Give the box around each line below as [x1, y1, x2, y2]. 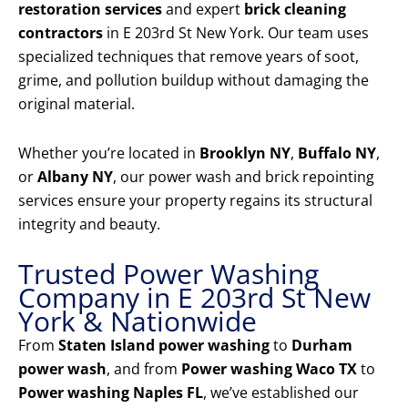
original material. [18, 94, 135, 115]
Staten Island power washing [58, 335, 270, 356]
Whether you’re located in [18, 143, 199, 164]
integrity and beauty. [18, 214, 160, 235]
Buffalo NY [298, 143, 376, 164]
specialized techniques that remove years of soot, [18, 46, 359, 67]
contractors [18, 23, 103, 44]
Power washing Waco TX [181, 359, 357, 380]
